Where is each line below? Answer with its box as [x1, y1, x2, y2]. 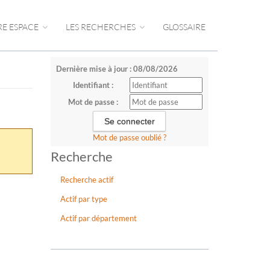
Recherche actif [60, 175, 113, 184]
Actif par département [60, 213, 137, 223]
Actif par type [60, 194, 107, 204]
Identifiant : [72, 80, 113, 90]
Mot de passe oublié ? [92, 133, 166, 142]
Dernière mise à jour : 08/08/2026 [55, 64, 178, 74]
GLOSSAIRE [163, 22, 206, 32]
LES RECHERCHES [66, 22, 137, 32]
